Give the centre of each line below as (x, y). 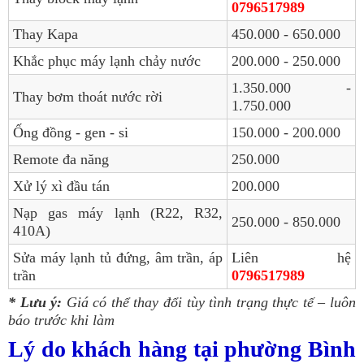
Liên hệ (291, 257)
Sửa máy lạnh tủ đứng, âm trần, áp (118, 257)
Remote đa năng (61, 159)
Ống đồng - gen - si (71, 132)
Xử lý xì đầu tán (61, 186)
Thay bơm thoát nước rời (88, 96)
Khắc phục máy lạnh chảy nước (107, 61)
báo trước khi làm (61, 320)
